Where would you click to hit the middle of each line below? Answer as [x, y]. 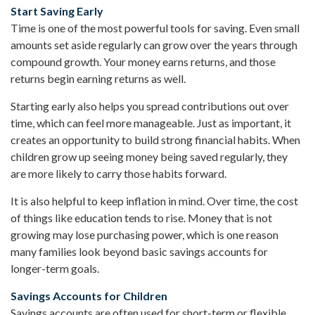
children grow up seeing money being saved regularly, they [149, 157]
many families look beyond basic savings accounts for [139, 252]
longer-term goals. [55, 269]
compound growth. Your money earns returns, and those [143, 62]
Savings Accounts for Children [89, 296]
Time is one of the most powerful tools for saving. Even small [155, 28]
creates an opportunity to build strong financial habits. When [155, 140]
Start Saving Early [57, 11]
